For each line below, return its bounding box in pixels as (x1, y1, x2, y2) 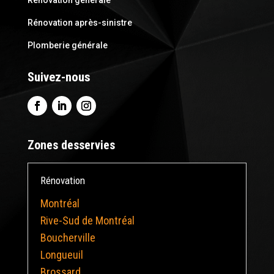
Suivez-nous (27, 70, 91, 85)
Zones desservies (27, 138, 115, 153)
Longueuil (40, 248, 83, 262)
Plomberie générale (27, 40, 109, 51)
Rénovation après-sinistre (27, 18, 132, 28)
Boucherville (40, 231, 95, 245)
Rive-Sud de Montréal (40, 214, 135, 228)
